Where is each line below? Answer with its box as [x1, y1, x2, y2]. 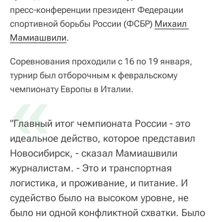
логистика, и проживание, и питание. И [10, 176, 188, 189]
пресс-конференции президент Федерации [10, 4, 183, 15]
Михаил [155, 18, 187, 29]
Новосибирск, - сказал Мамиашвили [10, 147, 177, 159]
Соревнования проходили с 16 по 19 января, [10, 55, 192, 66]
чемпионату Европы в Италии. [10, 83, 133, 94]
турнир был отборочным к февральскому [10, 69, 177, 80]
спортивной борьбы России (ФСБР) [10, 18, 155, 29]
